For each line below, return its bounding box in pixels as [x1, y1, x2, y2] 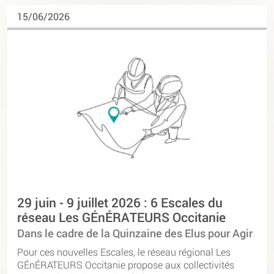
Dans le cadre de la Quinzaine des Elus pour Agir [17, 226, 253, 240]
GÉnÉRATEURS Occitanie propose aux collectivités [17, 258, 234, 272]
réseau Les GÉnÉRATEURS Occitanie [17, 209, 226, 226]
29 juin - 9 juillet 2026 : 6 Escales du [17, 194, 223, 212]
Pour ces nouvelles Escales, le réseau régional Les [17, 245, 231, 259]
